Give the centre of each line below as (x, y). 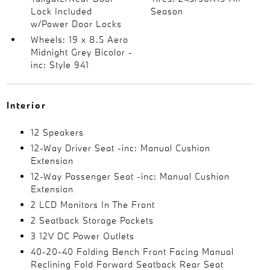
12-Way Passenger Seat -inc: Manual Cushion (130, 176)
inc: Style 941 (60, 65)
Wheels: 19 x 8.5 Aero (79, 39)
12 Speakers (57, 132)
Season (167, 11)
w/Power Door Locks (76, 24)
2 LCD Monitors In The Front (93, 205)
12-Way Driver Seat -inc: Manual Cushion (120, 148)
